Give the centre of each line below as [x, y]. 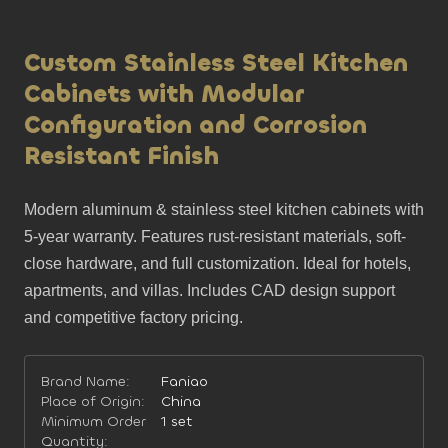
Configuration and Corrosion [195, 125]
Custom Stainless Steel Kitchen [216, 63]
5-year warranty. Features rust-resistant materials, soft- [215, 236]
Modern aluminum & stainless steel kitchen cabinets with [224, 209]
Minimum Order [93, 421]
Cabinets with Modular [164, 94]
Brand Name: [85, 381]
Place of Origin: [93, 401]
